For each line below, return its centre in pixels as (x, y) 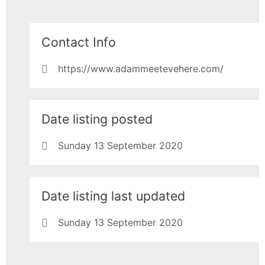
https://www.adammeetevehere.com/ (140, 69)
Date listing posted (97, 119)
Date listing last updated (113, 196)
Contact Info (79, 42)
